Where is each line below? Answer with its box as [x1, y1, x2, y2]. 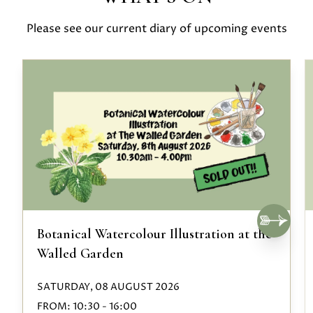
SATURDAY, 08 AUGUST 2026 [37, 280, 180, 294]
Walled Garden [37, 245, 124, 263]
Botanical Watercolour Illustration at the [37, 226, 272, 243]
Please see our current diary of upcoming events [26, 21, 287, 37]
